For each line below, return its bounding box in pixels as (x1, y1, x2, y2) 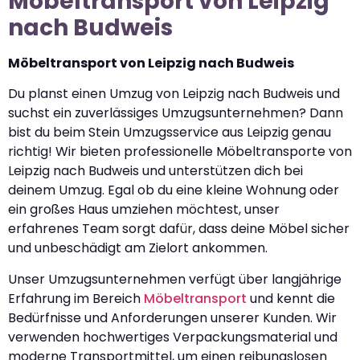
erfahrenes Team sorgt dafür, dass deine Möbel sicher (8, 219, 350, 239)
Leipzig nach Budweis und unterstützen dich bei (8, 162, 303, 181)
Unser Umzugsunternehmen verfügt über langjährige (8, 269, 342, 288)
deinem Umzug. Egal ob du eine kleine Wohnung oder (8, 181, 339, 200)
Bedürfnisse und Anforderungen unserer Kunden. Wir (8, 308, 337, 327)
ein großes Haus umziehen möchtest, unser (8, 200, 280, 219)
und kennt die (247, 288, 335, 308)
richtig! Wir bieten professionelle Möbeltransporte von (8, 142, 352, 162)
